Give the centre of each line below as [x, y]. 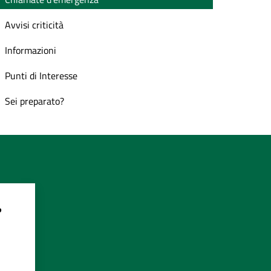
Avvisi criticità [34, 25]
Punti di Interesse [41, 76]
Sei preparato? [34, 101]
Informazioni [31, 50]
